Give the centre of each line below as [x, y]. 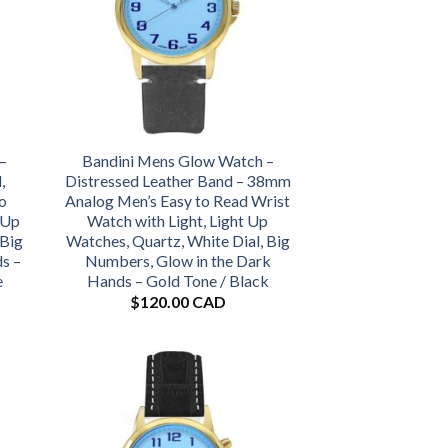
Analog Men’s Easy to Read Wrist [178, 200]
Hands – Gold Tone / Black [177, 280]
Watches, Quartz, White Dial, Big [177, 240]
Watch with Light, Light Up [178, 220]
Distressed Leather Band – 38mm [177, 180]
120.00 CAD [182, 302]
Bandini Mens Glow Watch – [177, 160]
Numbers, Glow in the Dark [177, 260]
